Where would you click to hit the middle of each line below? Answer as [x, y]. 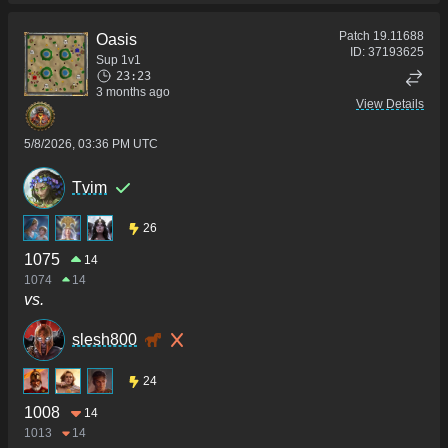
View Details [390, 103]
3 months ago [133, 91]
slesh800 [104, 340]
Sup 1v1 [118, 59]
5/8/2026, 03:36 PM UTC [91, 143]
